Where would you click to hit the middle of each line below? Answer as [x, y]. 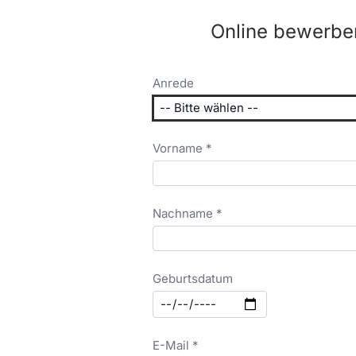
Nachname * [188, 213]
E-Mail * [176, 345]
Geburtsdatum [193, 279]
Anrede [173, 83]
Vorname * [182, 148]
